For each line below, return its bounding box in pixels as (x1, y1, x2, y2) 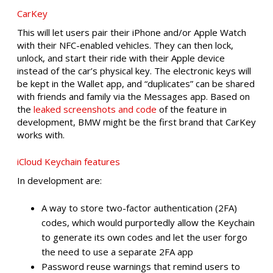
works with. (17, 129, 65, 141)
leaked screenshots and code (34, 103, 157, 116)
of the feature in (157, 103, 227, 116)
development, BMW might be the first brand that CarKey (17, 116, 256, 129)
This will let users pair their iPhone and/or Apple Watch (17, 26, 246, 39)
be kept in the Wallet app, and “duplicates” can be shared (17, 77, 255, 90)
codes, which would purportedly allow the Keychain (41, 216, 255, 229)
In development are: (17, 174, 102, 186)
